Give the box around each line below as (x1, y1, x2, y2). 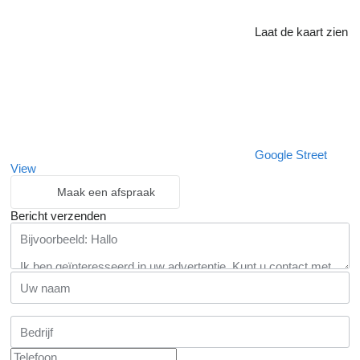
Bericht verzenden (10, 209, 106, 223)
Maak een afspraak (57, 186, 155, 199)
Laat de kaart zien (255, 25, 348, 39)
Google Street (255, 148, 327, 162)
